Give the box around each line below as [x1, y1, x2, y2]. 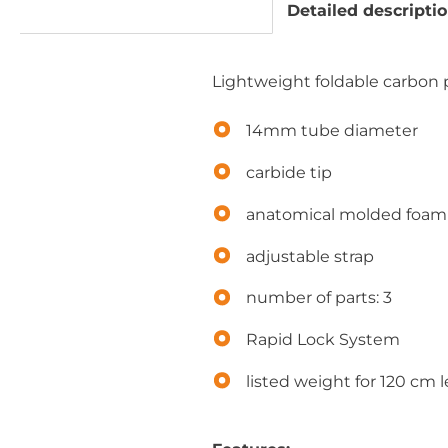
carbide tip [245, 162, 332, 182]
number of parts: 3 [245, 288, 392, 308]
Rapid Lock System [245, 330, 400, 350]
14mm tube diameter [245, 120, 418, 140]
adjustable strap [245, 246, 374, 266]
